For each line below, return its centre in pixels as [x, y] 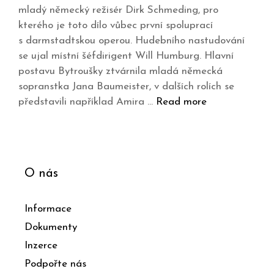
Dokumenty [51, 228]
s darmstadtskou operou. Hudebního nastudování [131, 41]
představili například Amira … [87, 102]
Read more [181, 102]
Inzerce [41, 246]
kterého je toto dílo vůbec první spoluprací [116, 26]
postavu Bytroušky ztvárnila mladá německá [120, 72]
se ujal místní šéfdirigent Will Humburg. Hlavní [126, 56]
